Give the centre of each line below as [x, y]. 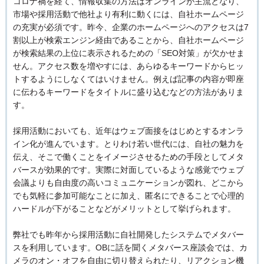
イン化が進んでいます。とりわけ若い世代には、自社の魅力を [128, 143]
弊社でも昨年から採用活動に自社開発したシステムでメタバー [128, 234]
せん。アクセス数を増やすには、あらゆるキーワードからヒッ [128, 66]
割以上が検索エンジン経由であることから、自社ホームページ [128, 40]
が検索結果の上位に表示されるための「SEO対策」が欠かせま [128, 53]
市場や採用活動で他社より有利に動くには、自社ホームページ [128, 14]
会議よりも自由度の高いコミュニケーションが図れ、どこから [128, 182]
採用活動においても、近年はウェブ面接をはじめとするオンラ [128, 131]
